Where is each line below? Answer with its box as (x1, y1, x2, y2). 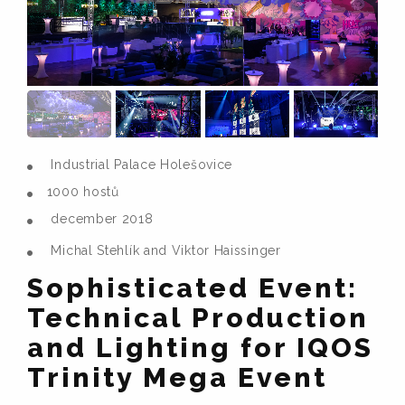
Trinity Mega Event (27, 362, 327, 394)
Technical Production (27, 302, 369, 334)
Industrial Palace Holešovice (51, 157, 233, 173)
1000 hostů (46, 184, 119, 200)
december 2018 (51, 212, 154, 227)
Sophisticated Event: (27, 272, 358, 305)
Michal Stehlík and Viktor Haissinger (51, 243, 281, 259)
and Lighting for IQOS (27, 332, 373, 364)
